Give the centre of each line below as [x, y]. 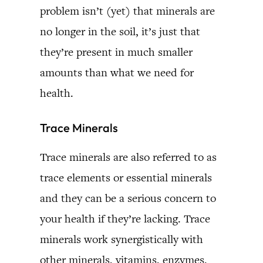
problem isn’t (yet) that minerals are [127, 11]
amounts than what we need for [117, 72]
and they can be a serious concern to [128, 198]
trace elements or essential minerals [126, 177]
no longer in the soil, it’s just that [120, 31]
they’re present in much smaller [116, 52]
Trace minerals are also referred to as [128, 157]
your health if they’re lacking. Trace [125, 218]
